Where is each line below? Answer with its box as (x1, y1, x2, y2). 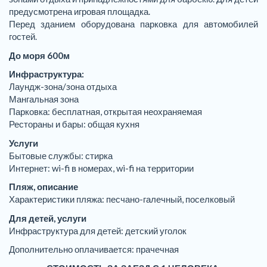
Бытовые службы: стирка (9, 150, 113, 161)
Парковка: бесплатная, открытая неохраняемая (9, 106, 202, 117)
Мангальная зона (9, 94, 79, 104)
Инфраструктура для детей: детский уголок (9, 225, 187, 236)
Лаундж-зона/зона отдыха (9, 81, 117, 92)
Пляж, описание (9, 181, 78, 192)
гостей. (9, 31, 37, 42)
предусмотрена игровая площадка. (9, 6, 150, 17)
